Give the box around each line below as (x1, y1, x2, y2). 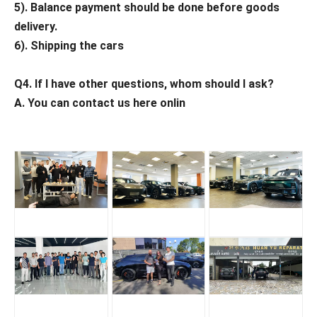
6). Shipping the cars (14, 39, 124, 53)
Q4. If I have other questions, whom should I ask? (14, 77, 277, 91)
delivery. (14, 20, 57, 34)
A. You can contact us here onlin (14, 96, 185, 110)
